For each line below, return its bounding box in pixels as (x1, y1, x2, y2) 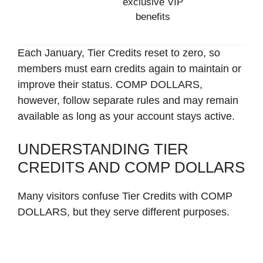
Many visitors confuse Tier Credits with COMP (18, 190, 232, 202)
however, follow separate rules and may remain (18, 94, 238, 106)
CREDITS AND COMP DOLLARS (18, 158, 245, 176)
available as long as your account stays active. (18, 110, 235, 122)
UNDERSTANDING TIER (18, 140, 188, 158)
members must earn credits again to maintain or (18, 62, 241, 75)
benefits (136, 11, 170, 23)
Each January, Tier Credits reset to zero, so (18, 46, 220, 59)
